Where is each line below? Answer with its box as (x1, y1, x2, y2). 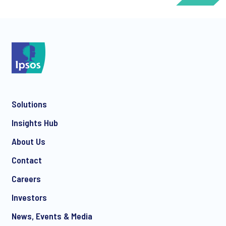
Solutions (12, 98, 47, 109)
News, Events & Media (12, 210, 92, 221)
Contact (12, 154, 42, 165)
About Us (12, 135, 45, 147)
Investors (12, 191, 47, 203)
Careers (12, 173, 41, 184)
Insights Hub (12, 117, 58, 128)
